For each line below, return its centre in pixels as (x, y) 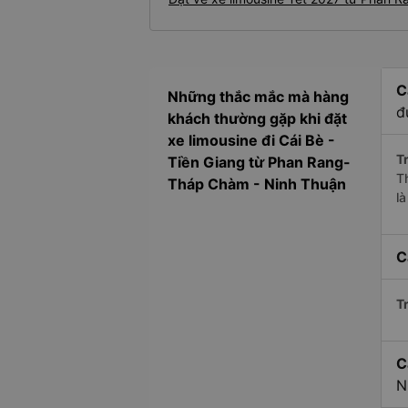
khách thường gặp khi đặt (257, 119)
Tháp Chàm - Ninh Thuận (257, 184)
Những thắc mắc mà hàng (258, 97)
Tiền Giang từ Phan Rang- (259, 163)
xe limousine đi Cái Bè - (251, 141)
